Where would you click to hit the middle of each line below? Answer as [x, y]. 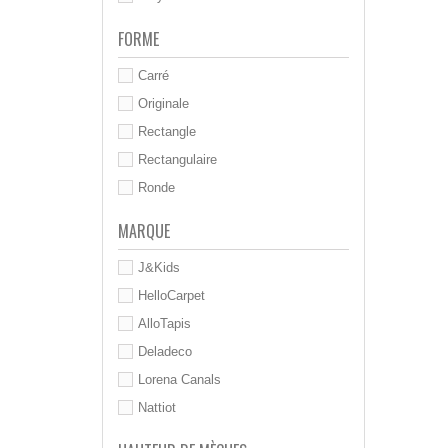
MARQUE [144, 230]
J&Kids [159, 267]
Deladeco [165, 351]
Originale [163, 103]
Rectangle [167, 131]
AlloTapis [164, 323]
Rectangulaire [177, 159]
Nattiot [157, 407]
